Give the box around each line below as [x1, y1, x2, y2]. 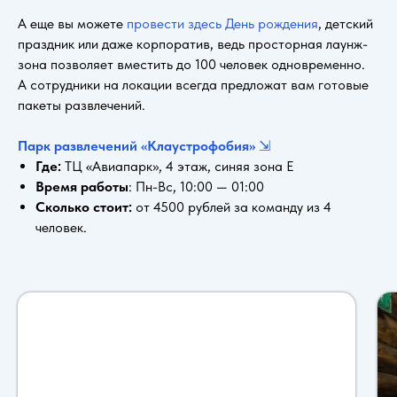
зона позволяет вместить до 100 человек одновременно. [18, 55, 365, 73]
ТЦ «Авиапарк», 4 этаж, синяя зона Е [61, 157, 294, 175]
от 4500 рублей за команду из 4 [132, 198, 331, 215]
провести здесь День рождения [127, 14, 318, 32]
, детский [318, 14, 373, 32]
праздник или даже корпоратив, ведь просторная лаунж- [18, 35, 368, 52]
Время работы [35, 177, 128, 195]
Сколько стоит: [35, 198, 132, 215]
